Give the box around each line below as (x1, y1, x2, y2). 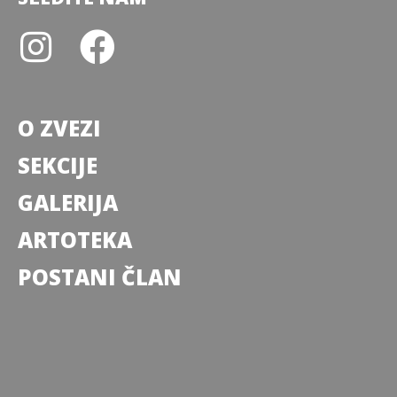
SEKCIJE (18, 151, 97, 181)
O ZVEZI (18, 113, 101, 144)
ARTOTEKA (18, 225, 132, 255)
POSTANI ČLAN (18, 262, 182, 292)
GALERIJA (18, 188, 118, 218)
